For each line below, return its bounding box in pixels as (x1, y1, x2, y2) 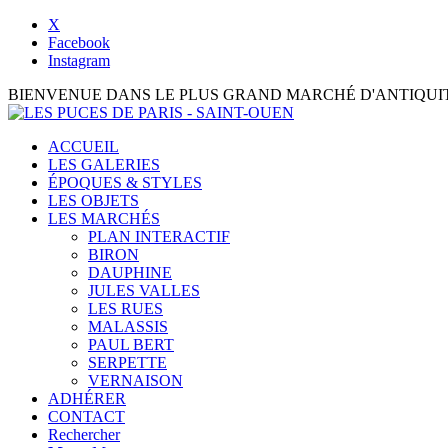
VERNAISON (88, 372, 183, 389)
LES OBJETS (48, 192, 139, 209)
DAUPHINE (88, 264, 172, 281)
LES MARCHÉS (48, 210, 160, 227)
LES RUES (88, 300, 163, 317)
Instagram (48, 52, 110, 69)
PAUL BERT (88, 336, 174, 353)
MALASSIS (88, 318, 168, 335)
